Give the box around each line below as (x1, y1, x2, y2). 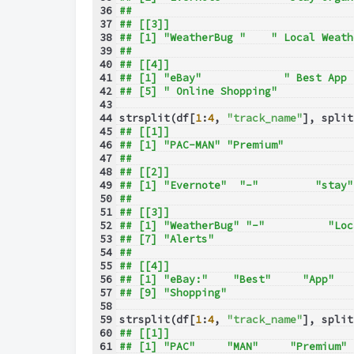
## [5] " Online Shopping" (119, 85, 277, 99)
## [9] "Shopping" (119, 286, 227, 300)
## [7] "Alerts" (119, 232, 239, 247)
